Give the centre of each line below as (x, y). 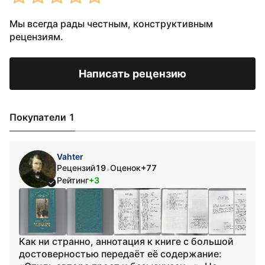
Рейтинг (73, 180)
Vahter (70, 156)
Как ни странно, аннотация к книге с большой (126, 241)
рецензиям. (36, 37)
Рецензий (76, 168)
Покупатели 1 (42, 117)
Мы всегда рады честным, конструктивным (111, 24)
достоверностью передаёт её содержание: (120, 254)
